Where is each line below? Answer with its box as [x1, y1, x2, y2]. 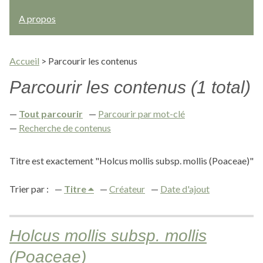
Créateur [109, 183, 145, 194]
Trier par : [9, 183, 49, 194]
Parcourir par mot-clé [98, 108, 185, 119]
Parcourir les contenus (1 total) [9, 77, 251, 97]
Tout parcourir [19, 108, 83, 119]
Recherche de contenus [19, 122, 111, 133]
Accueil [9, 55, 39, 66]
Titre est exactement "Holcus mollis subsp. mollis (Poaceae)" [9, 155, 254, 166]
